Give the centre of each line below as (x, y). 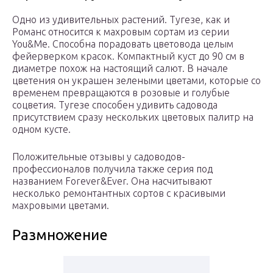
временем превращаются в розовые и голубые (121, 93)
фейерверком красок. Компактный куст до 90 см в (128, 56)
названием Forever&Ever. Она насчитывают (112, 181)
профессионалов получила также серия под (112, 169)
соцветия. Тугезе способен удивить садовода (115, 105)
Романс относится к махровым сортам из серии (121, 32)
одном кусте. (41, 129)
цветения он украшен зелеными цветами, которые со (136, 81)
